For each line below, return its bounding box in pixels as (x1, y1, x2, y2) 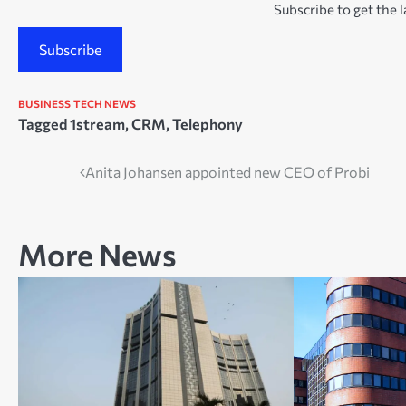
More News (18, 235, 177, 273)
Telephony (172, 113, 243, 132)
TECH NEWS (73, 96, 136, 110)
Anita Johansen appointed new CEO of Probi (85, 162, 371, 180)
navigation (17, 195, 124, 222)
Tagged (18, 113, 70, 132)
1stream (70, 113, 125, 132)
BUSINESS (18, 96, 71, 110)
